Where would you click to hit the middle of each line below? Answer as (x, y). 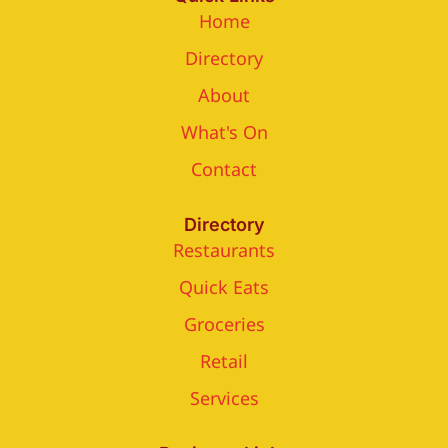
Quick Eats (224, 287)
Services (224, 398)
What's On (224, 132)
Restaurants (224, 250)
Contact (224, 169)
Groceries (224, 324)
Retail (224, 361)
